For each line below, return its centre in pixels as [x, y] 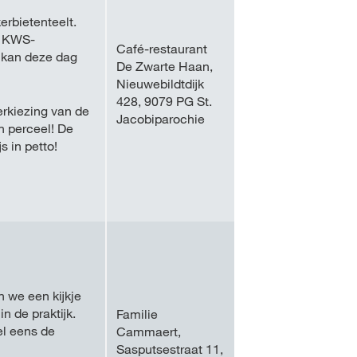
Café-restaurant [162, 49]
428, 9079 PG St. [164, 101]
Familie [137, 314]
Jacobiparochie [161, 119]
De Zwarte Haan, [165, 66]
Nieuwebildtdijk [160, 84]
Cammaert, [149, 331]
